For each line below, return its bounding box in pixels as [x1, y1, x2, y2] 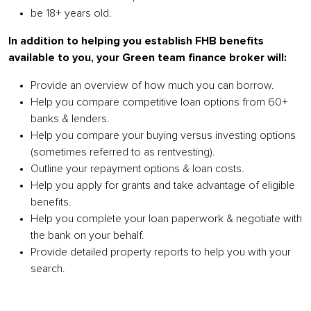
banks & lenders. [31, 113, 110, 125]
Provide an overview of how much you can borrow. [31, 80, 274, 92]
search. [31, 263, 65, 275]
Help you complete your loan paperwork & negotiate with [31, 213, 302, 225]
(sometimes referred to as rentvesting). [31, 146, 215, 158]
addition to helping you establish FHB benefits [20, 35, 264, 47]
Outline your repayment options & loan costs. [31, 163, 244, 175]
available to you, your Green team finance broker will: [8, 52, 287, 64]
